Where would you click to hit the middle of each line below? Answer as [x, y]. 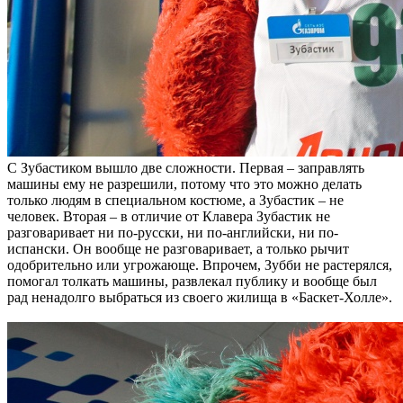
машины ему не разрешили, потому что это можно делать [184, 184]
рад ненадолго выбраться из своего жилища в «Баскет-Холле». [200, 297]
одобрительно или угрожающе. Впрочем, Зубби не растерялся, [200, 264]
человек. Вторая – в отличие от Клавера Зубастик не [169, 216]
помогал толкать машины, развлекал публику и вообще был [192, 281]
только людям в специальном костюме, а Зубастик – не [175, 200]
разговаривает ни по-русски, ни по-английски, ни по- [173, 232]
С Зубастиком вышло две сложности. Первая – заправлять [186, 167]
